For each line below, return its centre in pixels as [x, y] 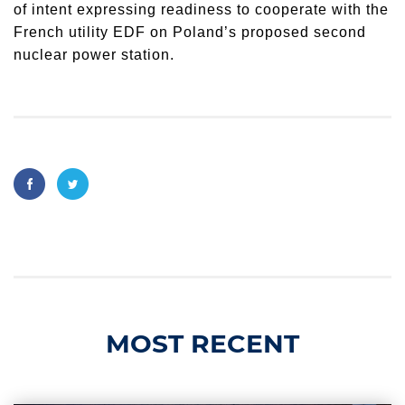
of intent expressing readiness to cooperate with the [201, 9]
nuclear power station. [94, 55]
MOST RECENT [202, 344]
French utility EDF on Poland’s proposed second [190, 32]
